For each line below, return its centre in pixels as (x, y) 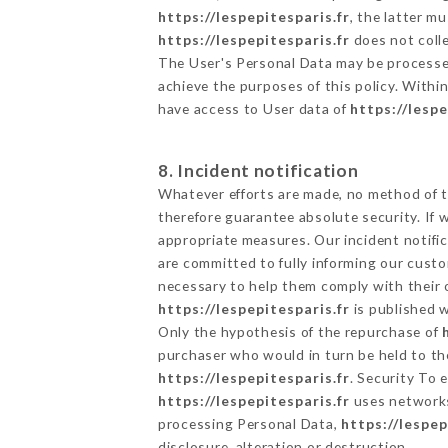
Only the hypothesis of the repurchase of (299, 331)
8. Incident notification (258, 170)
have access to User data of (254, 108)
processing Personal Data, (249, 423)
